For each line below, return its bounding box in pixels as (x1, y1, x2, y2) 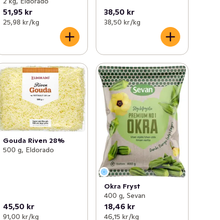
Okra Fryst (104, 181, 140, 191)
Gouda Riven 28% (3, 136, 65, 145)
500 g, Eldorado (3, 145, 55, 155)
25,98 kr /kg (3, 18, 40, 27)
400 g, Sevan (104, 191, 145, 200)
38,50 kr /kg (104, 18, 140, 27)
